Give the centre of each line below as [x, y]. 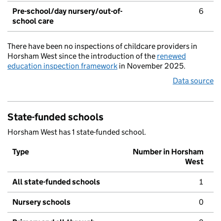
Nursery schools [41, 202]
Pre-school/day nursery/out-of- [67, 11]
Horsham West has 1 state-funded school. [77, 132]
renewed [171, 56]
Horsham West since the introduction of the [82, 56]
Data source [193, 81]
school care [33, 21]
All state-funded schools [56, 182]
